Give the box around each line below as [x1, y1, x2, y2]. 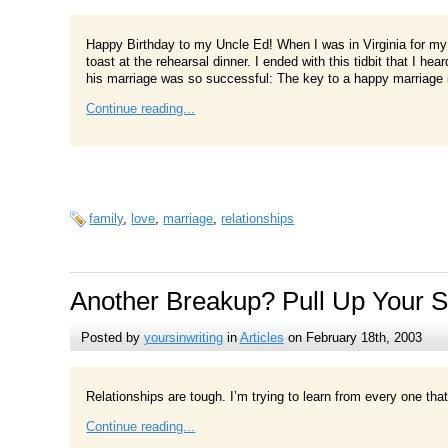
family [89, 211, 124, 227]
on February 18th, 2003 [283, 329, 422, 345]
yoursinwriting [143, 329, 223, 345]
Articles [239, 329, 284, 345]
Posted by [80, 329, 144, 345]
